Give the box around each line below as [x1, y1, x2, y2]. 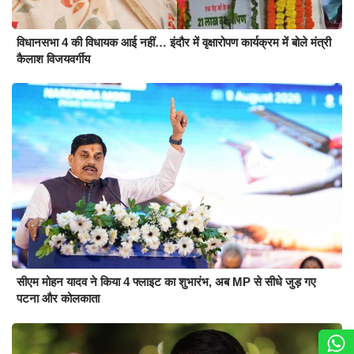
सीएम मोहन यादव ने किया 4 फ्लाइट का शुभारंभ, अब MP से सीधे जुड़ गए [17, 275, 316, 289]
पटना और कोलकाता [17, 292, 100, 306]
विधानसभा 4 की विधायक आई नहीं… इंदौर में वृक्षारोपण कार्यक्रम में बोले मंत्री [17, 35, 331, 49]
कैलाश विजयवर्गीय [17, 51, 90, 66]
